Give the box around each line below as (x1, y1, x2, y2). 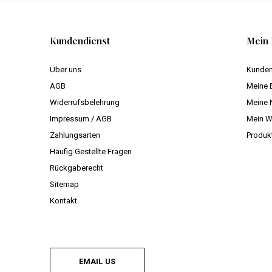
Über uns (50, 64, 81, 74)
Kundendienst (50, 34, 110, 47)
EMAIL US (78, 256, 116, 266)
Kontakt (50, 195, 77, 205)
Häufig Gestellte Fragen (50, 146, 132, 156)
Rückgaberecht (50, 163, 103, 172)
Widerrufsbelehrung (50, 97, 120, 107)
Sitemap (50, 179, 79, 189)
